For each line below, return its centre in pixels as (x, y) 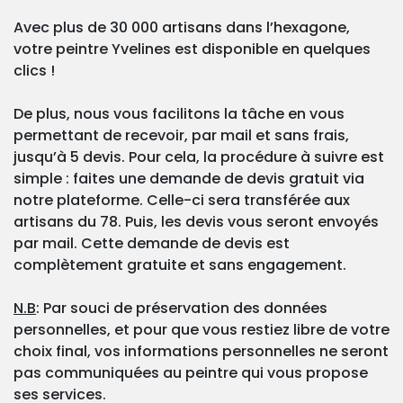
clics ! (34, 71)
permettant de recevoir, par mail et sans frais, (181, 136)
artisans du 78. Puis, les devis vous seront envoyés (196, 222)
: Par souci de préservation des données (182, 309)
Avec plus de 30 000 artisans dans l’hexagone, (182, 28)
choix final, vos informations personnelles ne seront (201, 352)
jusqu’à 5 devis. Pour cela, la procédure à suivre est (199, 157)
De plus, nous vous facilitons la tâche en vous (179, 114)
